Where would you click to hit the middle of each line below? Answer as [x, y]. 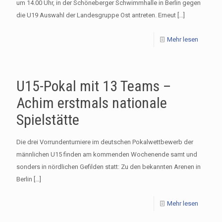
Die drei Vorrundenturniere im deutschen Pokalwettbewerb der [105, 142]
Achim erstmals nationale [92, 103]
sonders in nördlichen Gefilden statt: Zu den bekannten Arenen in [109, 166]
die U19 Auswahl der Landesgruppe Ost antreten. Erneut [96, 15]
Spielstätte [48, 119]
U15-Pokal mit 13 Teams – [94, 86]
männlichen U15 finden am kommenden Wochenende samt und [107, 154]
